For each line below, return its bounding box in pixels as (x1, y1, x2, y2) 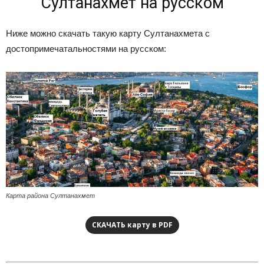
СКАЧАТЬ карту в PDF (91, 220, 173, 230)
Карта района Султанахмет (6, 192, 95, 200)
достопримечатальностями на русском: (6, 44, 166, 54)
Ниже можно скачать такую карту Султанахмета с (6, 28, 210, 39)
